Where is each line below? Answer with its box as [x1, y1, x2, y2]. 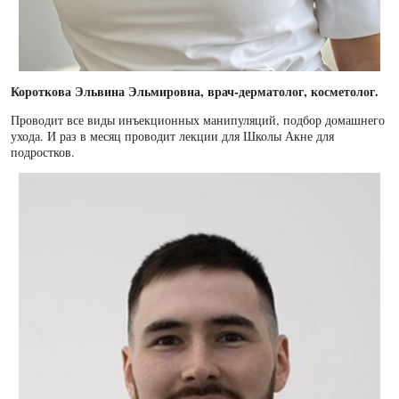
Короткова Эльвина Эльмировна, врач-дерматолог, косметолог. [11, 81, 383, 101]
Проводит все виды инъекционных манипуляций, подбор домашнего [11, 110, 385, 128]
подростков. [11, 142, 79, 160]
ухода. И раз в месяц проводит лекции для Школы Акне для [11, 126, 334, 144]
